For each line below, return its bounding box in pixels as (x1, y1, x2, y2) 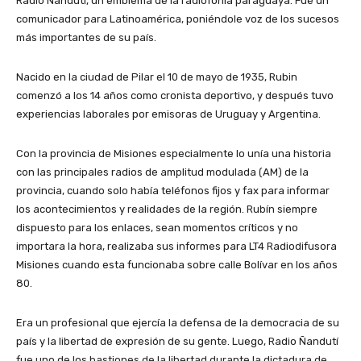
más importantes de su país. (16, 31, 156, 44)
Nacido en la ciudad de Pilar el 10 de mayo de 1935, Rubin (16, 71, 297, 84)
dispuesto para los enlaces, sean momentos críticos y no (16, 222, 298, 234)
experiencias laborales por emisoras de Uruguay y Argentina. (16, 108, 321, 121)
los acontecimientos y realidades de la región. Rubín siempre (16, 203, 317, 216)
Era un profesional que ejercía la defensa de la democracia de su (16, 317, 339, 330)
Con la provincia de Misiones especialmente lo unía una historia (16, 147, 331, 160)
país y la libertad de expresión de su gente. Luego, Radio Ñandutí (16, 335, 338, 348)
